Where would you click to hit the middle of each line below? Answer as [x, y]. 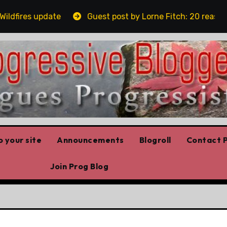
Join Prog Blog [79, 166]
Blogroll [155, 140]
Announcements [90, 140]
